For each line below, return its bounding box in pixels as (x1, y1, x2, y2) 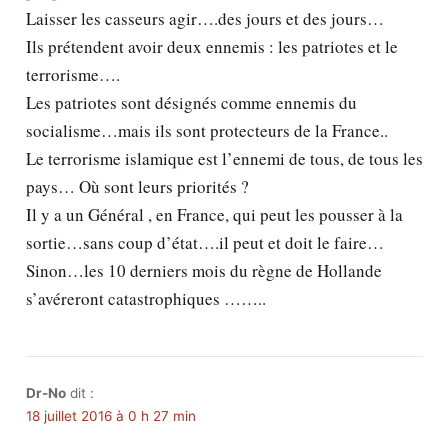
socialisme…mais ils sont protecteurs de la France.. (25, 119, 388, 143)
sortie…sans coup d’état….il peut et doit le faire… (25, 231, 384, 255)
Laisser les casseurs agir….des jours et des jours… (25, 7, 384, 31)
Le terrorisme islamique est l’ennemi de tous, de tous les (25, 147, 423, 171)
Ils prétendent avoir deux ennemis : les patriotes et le (25, 35, 398, 59)
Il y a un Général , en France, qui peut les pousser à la (25, 203, 403, 227)
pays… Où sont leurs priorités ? (25, 175, 249, 199)
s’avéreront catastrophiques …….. (25, 287, 266, 311)
